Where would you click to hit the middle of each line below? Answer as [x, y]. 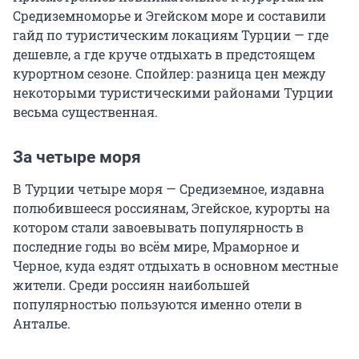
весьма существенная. [85, 112]
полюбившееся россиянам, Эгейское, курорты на [171, 208]
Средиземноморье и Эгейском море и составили [169, 16]
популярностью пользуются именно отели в [157, 305]
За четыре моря [77, 157]
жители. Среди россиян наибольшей [131, 285]
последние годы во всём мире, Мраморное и [156, 247]
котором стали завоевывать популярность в [158, 228]
